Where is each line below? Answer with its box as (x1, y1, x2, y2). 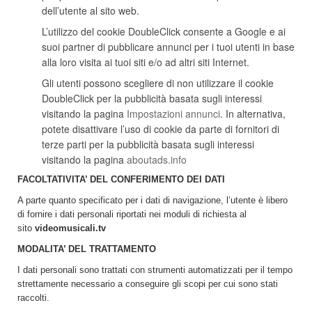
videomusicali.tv (35, 223, 106, 233)
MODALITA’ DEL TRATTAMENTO (17, 244, 156, 254)
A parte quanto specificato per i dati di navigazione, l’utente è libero (17, 195, 288, 205)
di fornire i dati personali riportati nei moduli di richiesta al (17, 209, 247, 219)
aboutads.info (127, 153, 187, 166)
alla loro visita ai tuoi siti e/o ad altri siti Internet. (42, 55, 249, 69)
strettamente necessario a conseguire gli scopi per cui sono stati (17, 279, 278, 289)
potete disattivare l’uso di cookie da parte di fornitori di (42, 122, 279, 136)
